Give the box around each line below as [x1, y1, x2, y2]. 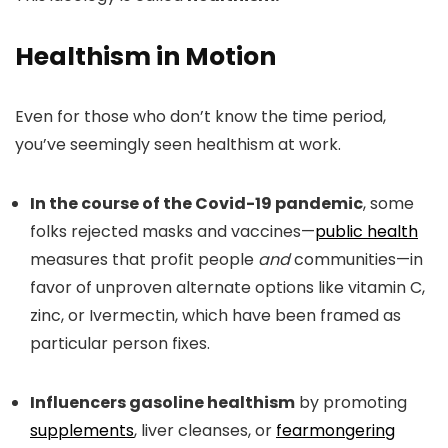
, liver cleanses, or [134, 419, 276, 442]
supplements [30, 419, 134, 442]
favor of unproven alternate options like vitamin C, [30, 276, 425, 299]
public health [315, 220, 418, 243]
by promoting [295, 391, 407, 414]
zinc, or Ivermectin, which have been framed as [30, 304, 401, 327]
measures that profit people [30, 248, 258, 271]
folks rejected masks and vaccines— [30, 220, 315, 243]
